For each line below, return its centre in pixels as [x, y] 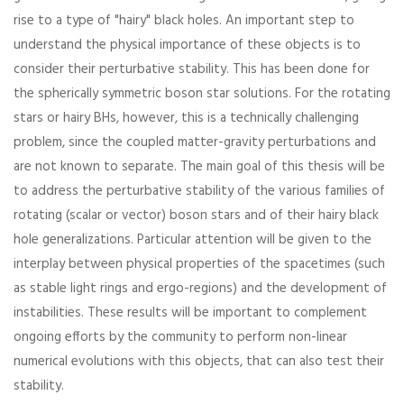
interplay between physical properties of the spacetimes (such [199, 264]
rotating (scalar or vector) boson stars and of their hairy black [196, 216]
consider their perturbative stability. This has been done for [192, 69]
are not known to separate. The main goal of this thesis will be [199, 167]
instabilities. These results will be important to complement [190, 313]
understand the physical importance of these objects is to [187, 45]
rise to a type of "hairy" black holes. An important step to [184, 21]
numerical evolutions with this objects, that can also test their [199, 362]
